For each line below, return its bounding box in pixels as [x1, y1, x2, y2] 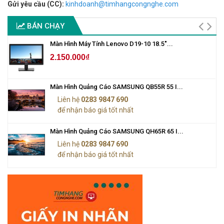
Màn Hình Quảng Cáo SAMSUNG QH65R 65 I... [50, 127, 183, 135]
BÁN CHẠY [25, 21, 64, 31]
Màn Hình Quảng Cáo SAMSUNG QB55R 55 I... [50, 83, 183, 91]
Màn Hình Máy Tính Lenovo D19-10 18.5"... [50, 40, 173, 48]
